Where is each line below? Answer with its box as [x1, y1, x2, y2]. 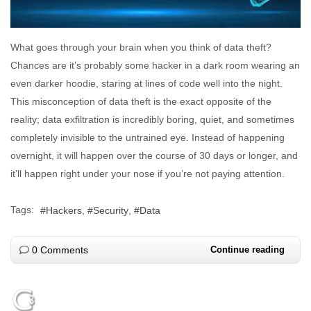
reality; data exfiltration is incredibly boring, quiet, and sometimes [10, 113, 294, 125]
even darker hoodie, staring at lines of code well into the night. [10, 77, 283, 89]
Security [93, 205, 128, 217]
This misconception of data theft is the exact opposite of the [10, 95, 271, 107]
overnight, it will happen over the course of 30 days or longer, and [10, 149, 298, 161]
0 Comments [32, 244, 88, 256]
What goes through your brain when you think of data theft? [10, 41, 271, 53]
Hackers [46, 205, 82, 217]
